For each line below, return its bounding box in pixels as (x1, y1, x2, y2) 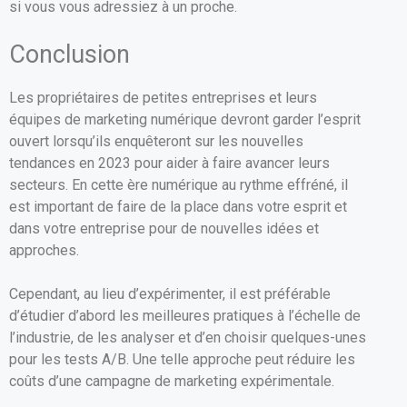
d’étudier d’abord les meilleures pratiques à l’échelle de (9, 306, 361, 324)
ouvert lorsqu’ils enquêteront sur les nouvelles (9, 132, 303, 150)
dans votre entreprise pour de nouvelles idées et (9, 219, 319, 237)
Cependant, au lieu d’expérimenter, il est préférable (9, 284, 331, 303)
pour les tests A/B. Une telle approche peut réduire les (9, 350, 355, 368)
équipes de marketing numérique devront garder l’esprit (9, 110, 361, 128)
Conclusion (9, 39, 130, 69)
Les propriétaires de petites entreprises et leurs (9, 88, 317, 106)
